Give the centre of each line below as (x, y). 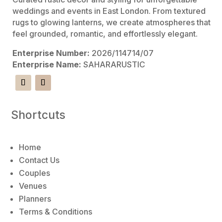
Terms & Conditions (57, 211)
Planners (35, 198)
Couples (35, 173)
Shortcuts (38, 115)
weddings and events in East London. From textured (109, 11)
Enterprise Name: (47, 64)
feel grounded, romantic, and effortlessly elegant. (105, 33)
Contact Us (39, 160)
